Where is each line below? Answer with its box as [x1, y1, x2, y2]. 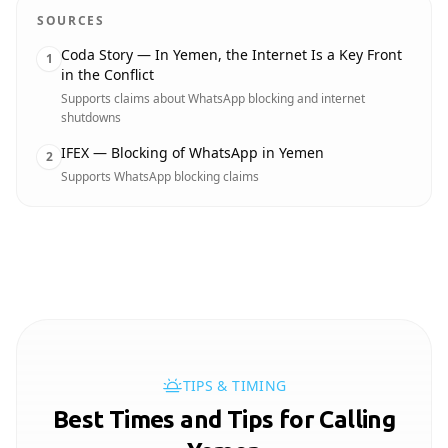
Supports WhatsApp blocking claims [61, 168, 259, 185]
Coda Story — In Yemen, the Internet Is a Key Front [61, 45, 402, 64]
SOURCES [37, 12, 105, 29]
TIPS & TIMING [182, 376, 287, 395]
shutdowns [61, 109, 121, 126]
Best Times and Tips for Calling [52, 406, 396, 433]
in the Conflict [61, 65, 154, 84]
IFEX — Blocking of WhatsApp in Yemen [61, 143, 324, 162]
